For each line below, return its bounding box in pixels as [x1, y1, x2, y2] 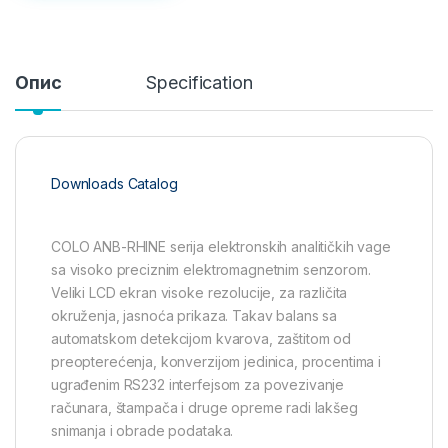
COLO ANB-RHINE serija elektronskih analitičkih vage [51, 238, 391, 256]
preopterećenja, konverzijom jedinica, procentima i [51, 353, 381, 371]
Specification [146, 72, 253, 94]
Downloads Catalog [51, 175, 182, 193]
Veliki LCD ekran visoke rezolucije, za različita [51, 284, 348, 302]
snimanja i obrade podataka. [51, 422, 234, 440]
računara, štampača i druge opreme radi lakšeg [51, 399, 358, 417]
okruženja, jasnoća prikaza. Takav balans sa [51, 307, 337, 325]
